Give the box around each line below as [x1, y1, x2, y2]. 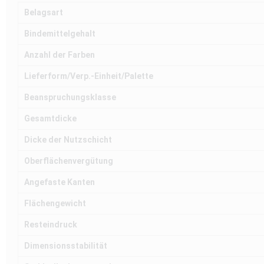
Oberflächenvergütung [24, 156, 113, 166]
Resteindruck [24, 220, 77, 230]
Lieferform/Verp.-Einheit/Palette [24, 71, 153, 81]
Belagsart [24, 8, 63, 18]
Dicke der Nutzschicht [24, 135, 112, 145]
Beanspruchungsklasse [24, 93, 116, 103]
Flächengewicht [24, 199, 86, 209]
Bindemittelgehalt [24, 29, 95, 39]
